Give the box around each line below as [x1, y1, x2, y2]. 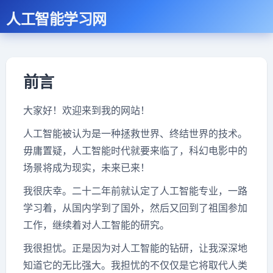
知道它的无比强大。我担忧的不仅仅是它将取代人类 [23, 259, 247, 271]
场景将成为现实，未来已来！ [23, 161, 150, 174]
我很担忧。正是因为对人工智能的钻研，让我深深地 [23, 242, 247, 254]
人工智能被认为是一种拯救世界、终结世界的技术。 [23, 127, 247, 140]
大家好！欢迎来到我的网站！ [23, 104, 150, 116]
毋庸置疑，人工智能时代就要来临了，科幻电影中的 [23, 144, 247, 157]
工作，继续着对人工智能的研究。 [23, 219, 169, 231]
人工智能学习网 [6, 8, 107, 29]
